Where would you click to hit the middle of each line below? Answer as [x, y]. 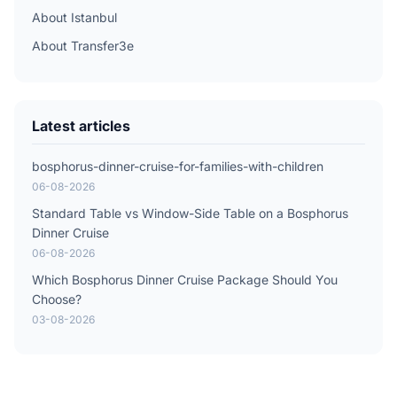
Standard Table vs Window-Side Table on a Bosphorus [190, 214]
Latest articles [81, 126]
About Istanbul [74, 18]
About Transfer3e [83, 46]
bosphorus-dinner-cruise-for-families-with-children [178, 167]
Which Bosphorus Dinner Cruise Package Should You [185, 280]
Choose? [57, 300]
